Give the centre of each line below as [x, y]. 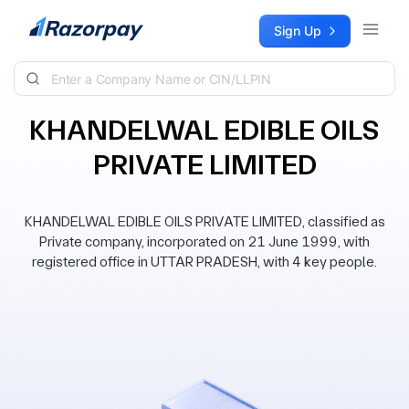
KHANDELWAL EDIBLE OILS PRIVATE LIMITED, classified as [204, 221]
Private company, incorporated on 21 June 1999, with [204, 241]
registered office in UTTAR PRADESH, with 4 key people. [204, 262]
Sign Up [298, 31]
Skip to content [60, 23]
